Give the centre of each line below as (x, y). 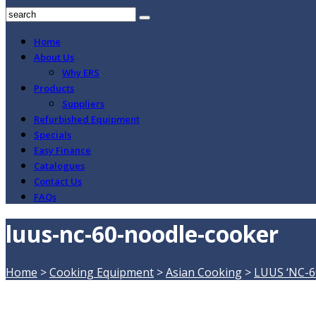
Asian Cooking (204, 272)
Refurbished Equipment (87, 119)
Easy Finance (62, 150)
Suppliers (83, 104)
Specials (53, 135)
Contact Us (58, 181)
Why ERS (81, 73)
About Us (54, 57)
